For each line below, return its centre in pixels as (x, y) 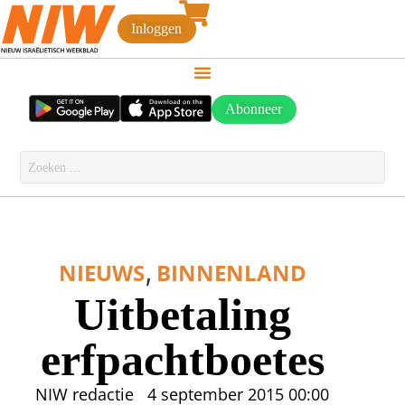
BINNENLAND (231, 273)
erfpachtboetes (182, 360)
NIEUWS (101, 273)
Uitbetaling (182, 315)
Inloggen (157, 29)
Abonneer (254, 109)
